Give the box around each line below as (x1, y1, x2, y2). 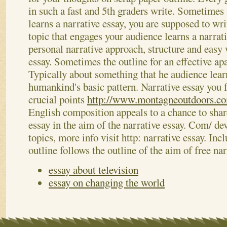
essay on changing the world (49, 175, 165, 190)
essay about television (49, 163, 138, 177)
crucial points (28, 92, 87, 107)
